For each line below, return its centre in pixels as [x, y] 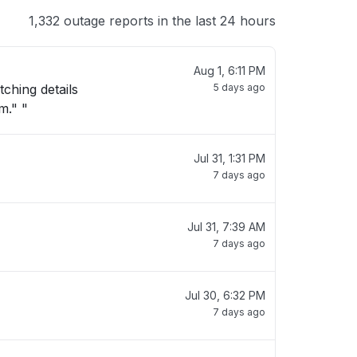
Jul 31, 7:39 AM [226, 227]
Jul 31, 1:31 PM [229, 158]
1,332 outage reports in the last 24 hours [152, 21]
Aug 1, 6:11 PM [229, 71]
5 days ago [239, 87]
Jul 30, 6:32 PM [225, 295]
